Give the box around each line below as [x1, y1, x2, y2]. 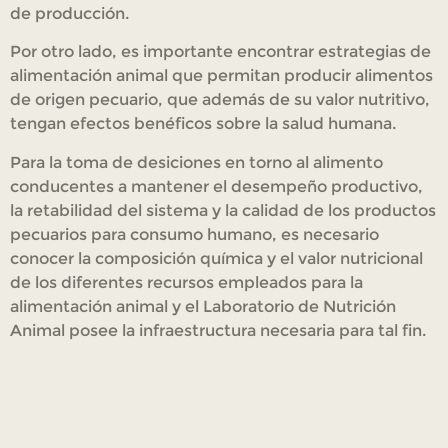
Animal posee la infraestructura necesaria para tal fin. [10, 320, 426, 340]
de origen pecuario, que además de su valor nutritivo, [10, 90, 430, 110]
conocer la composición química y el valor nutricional [10, 248, 423, 268]
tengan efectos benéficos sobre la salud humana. [10, 114, 396, 134]
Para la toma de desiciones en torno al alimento [10, 152, 383, 172]
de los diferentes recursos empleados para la [10, 272, 363, 292]
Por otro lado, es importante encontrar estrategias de [10, 42, 431, 62]
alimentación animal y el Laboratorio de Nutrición [10, 296, 396, 316]
